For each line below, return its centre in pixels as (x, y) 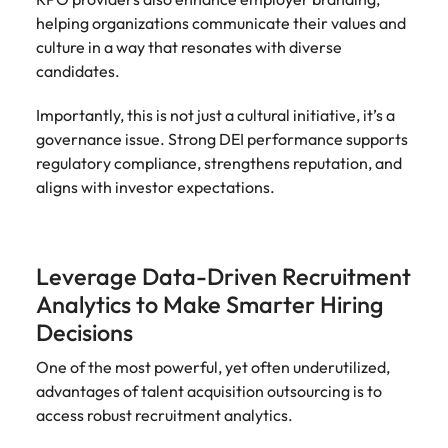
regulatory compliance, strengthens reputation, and (219, 163)
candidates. (81, 71)
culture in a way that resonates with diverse (189, 47)
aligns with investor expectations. (158, 187)
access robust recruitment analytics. (166, 415)
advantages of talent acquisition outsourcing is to (209, 391)
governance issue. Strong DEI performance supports (222, 139)
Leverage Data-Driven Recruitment (223, 276)
